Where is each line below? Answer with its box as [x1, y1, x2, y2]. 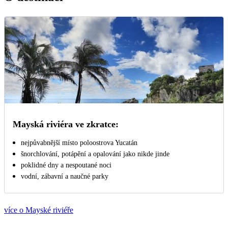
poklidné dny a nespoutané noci [21, 161, 111, 169]
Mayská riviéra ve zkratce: [13, 119, 119, 129]
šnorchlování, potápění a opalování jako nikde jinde [21, 150, 169, 158]
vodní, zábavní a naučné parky [21, 172, 108, 180]
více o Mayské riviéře [4, 205, 73, 214]
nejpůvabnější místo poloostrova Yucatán [21, 138, 137, 147]
